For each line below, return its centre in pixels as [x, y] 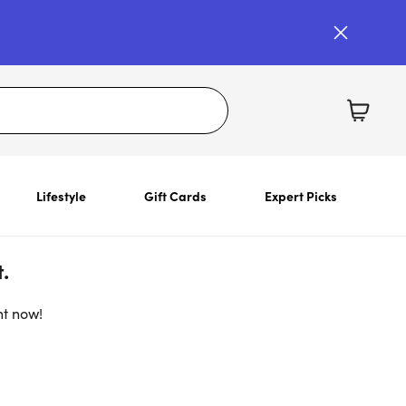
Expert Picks [300, 196]
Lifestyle [61, 196]
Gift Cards [175, 196]
